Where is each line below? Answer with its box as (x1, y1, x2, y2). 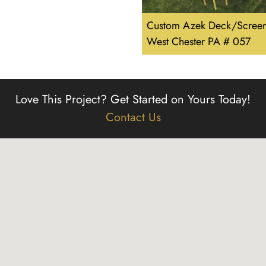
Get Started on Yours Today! (110, 91, 251, 109)
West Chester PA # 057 (147, 34, 251, 50)
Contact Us (105, 109, 161, 126)
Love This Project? (15, 91, 110, 109)
